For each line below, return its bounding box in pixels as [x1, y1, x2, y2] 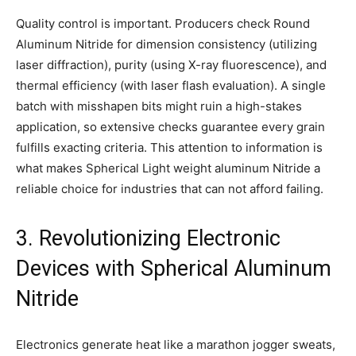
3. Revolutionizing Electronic [16, 225, 281, 251]
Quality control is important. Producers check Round [16, 15, 310, 31]
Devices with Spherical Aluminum [16, 255, 331, 281]
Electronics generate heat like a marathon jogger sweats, [16, 336, 335, 352]
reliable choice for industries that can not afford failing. [16, 180, 323, 196]
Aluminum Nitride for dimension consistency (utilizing [16, 36, 317, 52]
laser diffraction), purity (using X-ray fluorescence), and [16, 56, 327, 72]
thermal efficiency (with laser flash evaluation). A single [16, 77, 326, 93]
